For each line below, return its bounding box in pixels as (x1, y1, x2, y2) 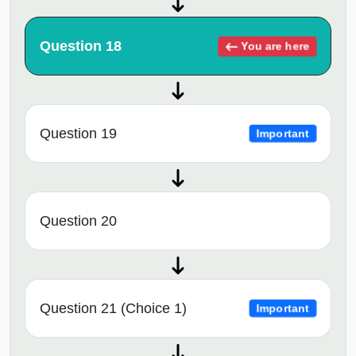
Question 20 (40, 213, 117, 230)
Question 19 (40, 126, 117, 142)
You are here (238, 39, 310, 52)
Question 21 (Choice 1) (40, 300, 187, 317)
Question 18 (40, 38, 122, 55)
